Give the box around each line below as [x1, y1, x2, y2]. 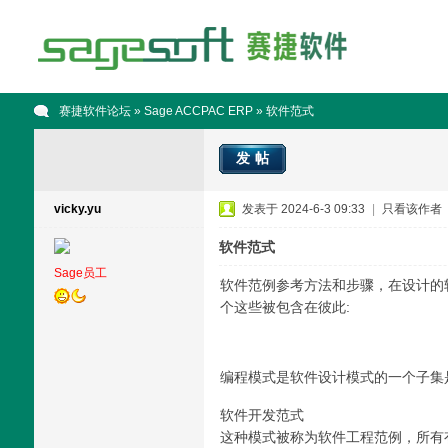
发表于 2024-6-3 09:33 [241, 202, 365, 216]
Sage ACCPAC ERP [143, 104, 253, 118]
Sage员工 [53, 266, 107, 280]
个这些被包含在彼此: [219, 299, 350, 315]
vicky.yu [53, 202, 101, 216]
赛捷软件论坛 [58, 104, 131, 118]
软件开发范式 [219, 407, 304, 423]
